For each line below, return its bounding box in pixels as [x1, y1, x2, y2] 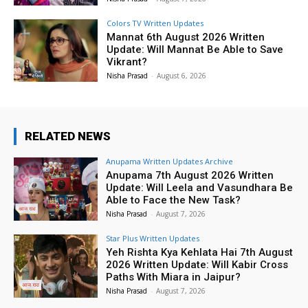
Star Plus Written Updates [106, 233, 200, 244]
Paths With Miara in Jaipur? [106, 271, 241, 284]
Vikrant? [107, 55, 148, 68]
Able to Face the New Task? [106, 194, 241, 207]
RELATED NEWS [25, 129, 111, 144]
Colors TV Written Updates [107, 17, 204, 28]
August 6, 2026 [157, 70, 207, 80]
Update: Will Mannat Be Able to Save [107, 43, 284, 56]
